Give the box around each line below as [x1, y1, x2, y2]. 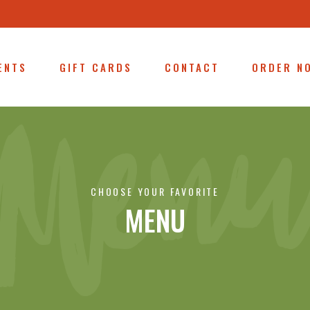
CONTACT [165, 60, 219, 75]
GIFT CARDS [60, 60, 132, 75]
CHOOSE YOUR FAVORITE [91, 184, 219, 199]
